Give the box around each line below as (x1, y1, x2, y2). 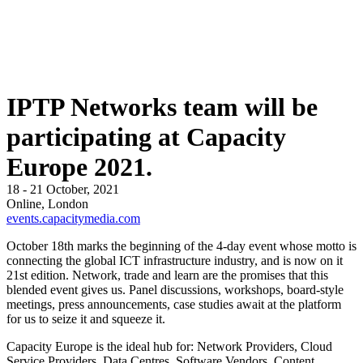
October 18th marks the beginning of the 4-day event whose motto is (6, 238, 357, 253)
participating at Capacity (6, 122, 286, 152)
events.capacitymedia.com (6, 211, 140, 225)
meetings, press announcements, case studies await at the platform (6, 297, 341, 311)
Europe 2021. (6, 152, 152, 181)
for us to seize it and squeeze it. (6, 311, 165, 326)
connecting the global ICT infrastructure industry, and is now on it (6, 253, 343, 267)
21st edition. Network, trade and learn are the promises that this (6, 267, 328, 282)
